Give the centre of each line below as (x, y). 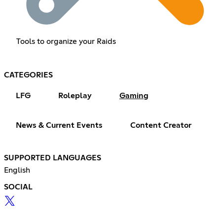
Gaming (134, 95)
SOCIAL (18, 187)
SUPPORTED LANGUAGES (53, 158)
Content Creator (161, 125)
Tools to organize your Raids (66, 41)
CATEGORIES (28, 75)
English (17, 170)
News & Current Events (59, 125)
